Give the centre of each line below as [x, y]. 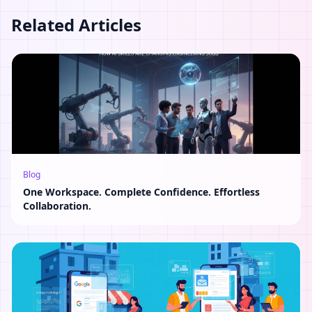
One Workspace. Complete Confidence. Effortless [141, 192]
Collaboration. [57, 206]
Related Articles [76, 25]
